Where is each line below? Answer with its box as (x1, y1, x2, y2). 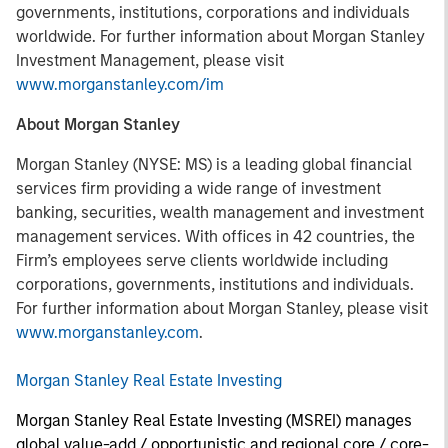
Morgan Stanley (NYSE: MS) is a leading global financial (16, 155, 412, 174)
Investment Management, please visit (16, 51, 284, 70)
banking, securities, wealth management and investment (16, 203, 424, 222)
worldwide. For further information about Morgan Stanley (16, 27, 425, 46)
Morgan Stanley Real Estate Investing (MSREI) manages (16, 411, 412, 430)
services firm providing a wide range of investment (16, 179, 381, 198)
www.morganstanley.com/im (16, 75, 224, 94)
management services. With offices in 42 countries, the (16, 227, 415, 246)
